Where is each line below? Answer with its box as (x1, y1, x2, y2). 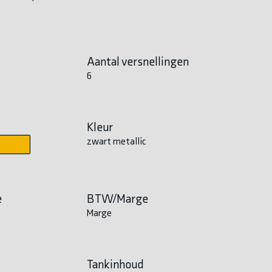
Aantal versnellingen (86, 53, 189, 69)
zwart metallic (86, 135, 146, 147)
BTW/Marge (86, 191, 148, 206)
